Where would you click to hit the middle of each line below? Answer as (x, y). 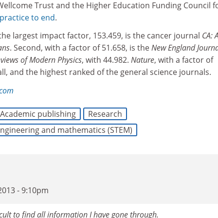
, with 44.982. (106, 60)
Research (105, 114)
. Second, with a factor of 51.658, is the (81, 48)
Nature (143, 60)
